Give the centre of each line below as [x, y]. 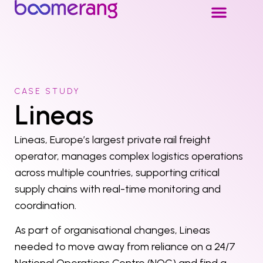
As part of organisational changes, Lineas [112, 230]
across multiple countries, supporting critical [117, 173]
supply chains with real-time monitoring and [118, 189]
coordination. [45, 205]
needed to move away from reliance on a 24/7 [125, 247]
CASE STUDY [48, 91]
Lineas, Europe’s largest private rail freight [113, 140]
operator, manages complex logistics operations [129, 156]
